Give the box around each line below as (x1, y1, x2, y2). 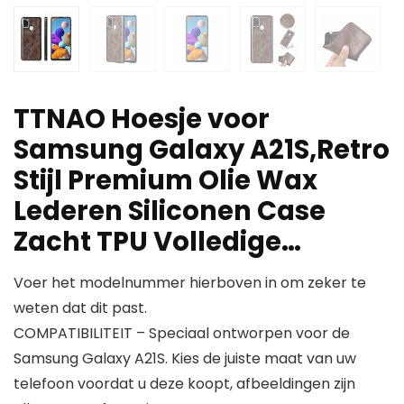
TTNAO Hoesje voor (14, 101, 270, 138)
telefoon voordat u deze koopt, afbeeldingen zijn (14, 373, 355, 395)
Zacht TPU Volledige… (14, 224, 301, 261)
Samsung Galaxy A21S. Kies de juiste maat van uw (14, 348, 356, 370)
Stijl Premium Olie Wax (14, 162, 317, 199)
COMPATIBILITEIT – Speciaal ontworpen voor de (14, 323, 350, 344)
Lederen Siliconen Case (14, 193, 326, 230)
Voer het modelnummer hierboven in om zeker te (14, 272, 366, 294)
